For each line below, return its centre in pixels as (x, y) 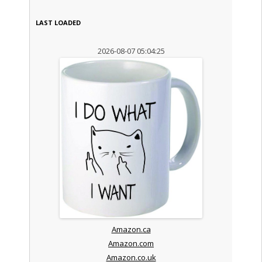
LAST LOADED (58, 22)
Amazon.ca (131, 229)
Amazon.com (131, 243)
